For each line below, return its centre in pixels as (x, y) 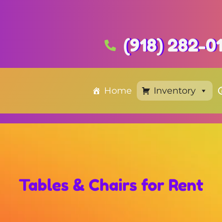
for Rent (170, 185)
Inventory (175, 91)
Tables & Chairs (78, 185)
